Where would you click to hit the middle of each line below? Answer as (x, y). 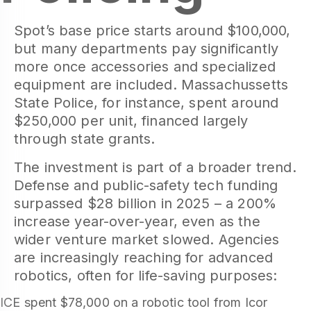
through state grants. (85, 139)
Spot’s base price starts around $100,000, (152, 31)
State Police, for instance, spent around (146, 103)
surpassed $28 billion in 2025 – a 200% (145, 203)
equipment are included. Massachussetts (151, 85)
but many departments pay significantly (146, 49)
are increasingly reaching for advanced (144, 258)
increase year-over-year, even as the (137, 221)
